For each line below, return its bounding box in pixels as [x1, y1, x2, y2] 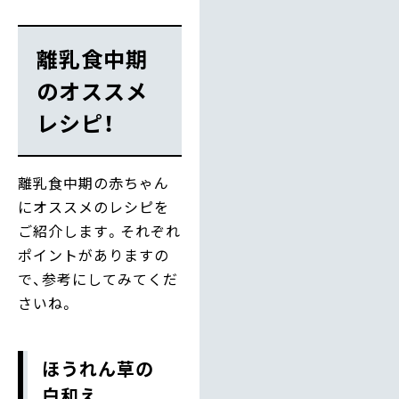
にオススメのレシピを [18, 196, 169, 218]
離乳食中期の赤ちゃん [18, 172, 169, 194]
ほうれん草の [42, 355, 154, 382]
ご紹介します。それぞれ [18, 220, 181, 242]
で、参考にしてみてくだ [18, 268, 178, 290]
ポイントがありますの [18, 244, 169, 266]
